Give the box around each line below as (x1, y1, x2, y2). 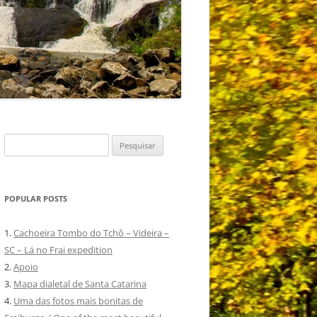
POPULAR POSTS (4, 192, 67, 204)
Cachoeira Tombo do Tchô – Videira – (13, 226, 169, 239)
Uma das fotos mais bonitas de (13, 294, 143, 307)
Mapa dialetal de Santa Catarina (13, 277, 146, 290)
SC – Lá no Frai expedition (4, 243, 113, 256)
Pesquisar (4, 134, 45, 148)
